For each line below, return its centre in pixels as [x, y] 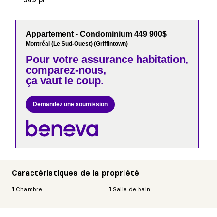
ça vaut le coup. [65, 81]
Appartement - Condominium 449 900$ [96, 34]
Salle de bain [132, 189]
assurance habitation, [134, 59]
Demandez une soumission [70, 104]
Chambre [29, 189]
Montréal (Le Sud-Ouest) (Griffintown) [77, 44]
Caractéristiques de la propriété [76, 173]
